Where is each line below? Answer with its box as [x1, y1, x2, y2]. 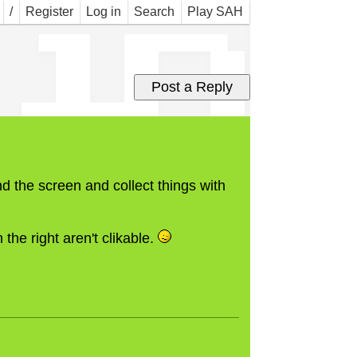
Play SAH [186, 5, 243, 18]
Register [25, 5, 73, 18]
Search [133, 5, 175, 18]
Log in [85, 5, 121, 18]
